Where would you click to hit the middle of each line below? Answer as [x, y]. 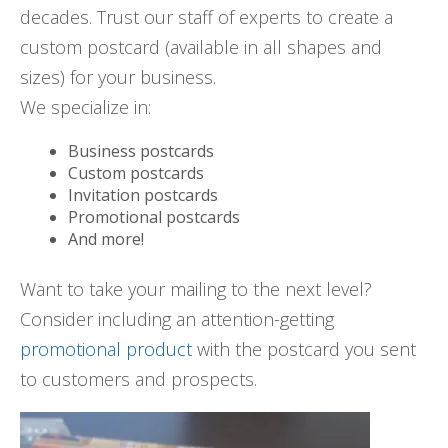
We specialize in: [85, 107]
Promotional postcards [154, 217]
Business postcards [141, 151]
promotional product [106, 349]
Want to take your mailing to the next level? [196, 289]
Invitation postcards [143, 195]
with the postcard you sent [304, 349]
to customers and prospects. [138, 379]
